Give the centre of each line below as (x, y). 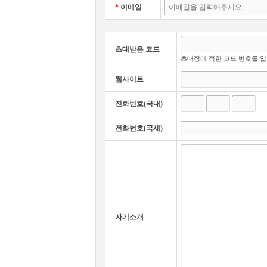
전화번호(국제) (139, 128)
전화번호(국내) (139, 104)
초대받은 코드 (137, 49)
